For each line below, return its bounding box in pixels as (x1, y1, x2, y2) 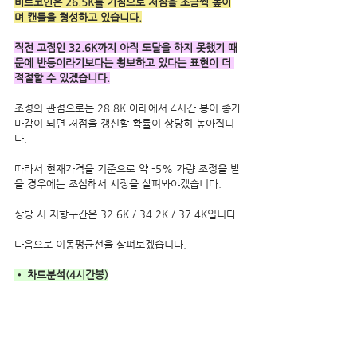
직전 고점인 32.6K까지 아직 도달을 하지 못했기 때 (14, 41, 237, 54)
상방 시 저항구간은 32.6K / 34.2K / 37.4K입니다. (14, 208, 239, 221)
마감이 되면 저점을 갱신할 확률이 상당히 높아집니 (14, 117, 234, 130)
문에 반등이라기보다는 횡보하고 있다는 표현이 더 (14, 57, 234, 69)
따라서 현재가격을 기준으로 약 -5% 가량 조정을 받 (14, 163, 240, 175)
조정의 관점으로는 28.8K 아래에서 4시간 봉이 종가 (14, 102, 241, 115)
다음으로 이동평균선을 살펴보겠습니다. (14, 238, 186, 251)
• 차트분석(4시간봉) (14, 269, 108, 281)
